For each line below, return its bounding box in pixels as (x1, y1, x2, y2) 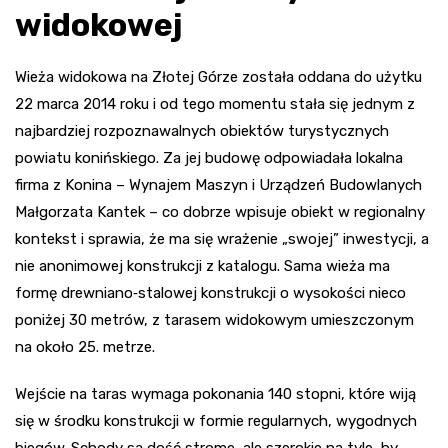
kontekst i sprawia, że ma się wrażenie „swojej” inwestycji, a (15, 230, 429, 249)
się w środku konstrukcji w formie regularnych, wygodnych (15, 412, 417, 431)
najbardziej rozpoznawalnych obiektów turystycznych (15, 122, 389, 141)
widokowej (15, 6, 182, 45)
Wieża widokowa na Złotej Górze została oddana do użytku (15, 68, 422, 87)
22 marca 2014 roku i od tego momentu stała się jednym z (15, 95, 415, 114)
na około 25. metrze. (15, 338, 155, 357)
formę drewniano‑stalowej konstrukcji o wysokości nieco (15, 284, 406, 303)
